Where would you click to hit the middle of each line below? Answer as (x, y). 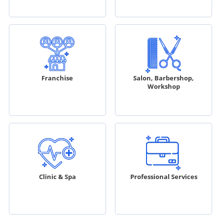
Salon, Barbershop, (164, 78)
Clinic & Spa (57, 177)
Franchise (57, 78)
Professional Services (164, 177)
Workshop (164, 87)
